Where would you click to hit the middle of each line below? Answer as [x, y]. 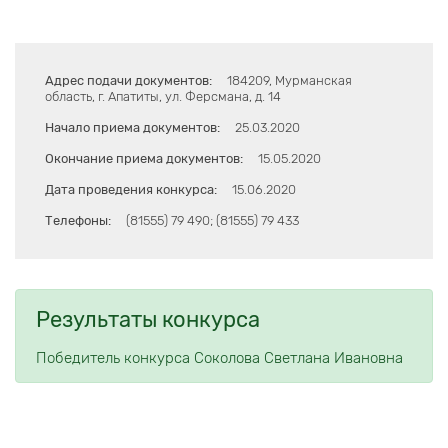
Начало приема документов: [132, 128]
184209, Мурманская [289, 81]
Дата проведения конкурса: [131, 190]
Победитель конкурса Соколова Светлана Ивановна [219, 358]
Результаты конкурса [148, 320]
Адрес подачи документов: [128, 81]
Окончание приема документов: [144, 159]
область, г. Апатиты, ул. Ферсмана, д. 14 [163, 97]
